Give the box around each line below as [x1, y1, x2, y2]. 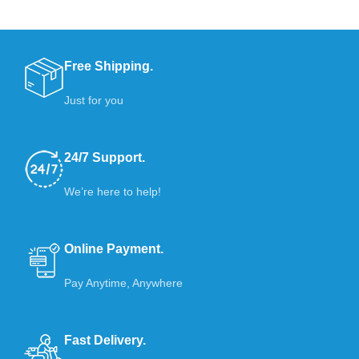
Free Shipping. [64, 58, 154, 73]
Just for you [64, 93, 124, 107]
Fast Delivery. [64, 333, 147, 347]
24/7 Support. [64, 150, 146, 164]
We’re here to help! [64, 184, 162, 198]
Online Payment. [64, 241, 164, 256]
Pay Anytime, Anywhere [64, 276, 184, 289]
